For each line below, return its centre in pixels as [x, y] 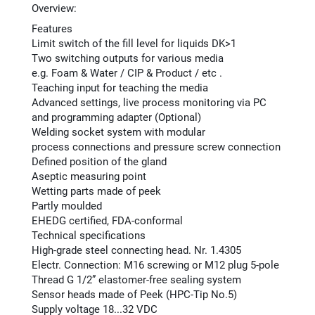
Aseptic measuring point [89, 177]
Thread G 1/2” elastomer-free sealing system [137, 280]
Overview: [54, 9]
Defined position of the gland [99, 162]
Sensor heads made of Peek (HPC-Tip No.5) [135, 295]
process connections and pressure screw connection [156, 147]
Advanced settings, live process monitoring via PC [149, 103]
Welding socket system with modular [119, 133]
